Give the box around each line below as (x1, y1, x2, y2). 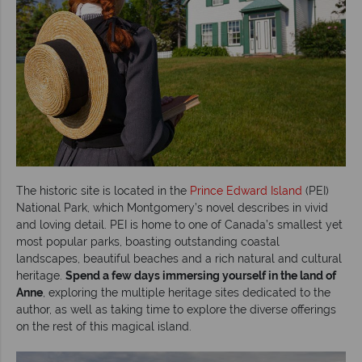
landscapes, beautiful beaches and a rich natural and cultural (16, 251, 342, 265)
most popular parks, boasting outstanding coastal (16, 234, 280, 248)
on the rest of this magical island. (16, 319, 192, 333)
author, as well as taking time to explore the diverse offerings (16, 302, 336, 316)
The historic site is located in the (16, 183, 190, 197)
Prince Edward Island (190, 183, 302, 197)
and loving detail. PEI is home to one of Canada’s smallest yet (16, 217, 343, 231)
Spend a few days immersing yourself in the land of (65, 268, 336, 282)
